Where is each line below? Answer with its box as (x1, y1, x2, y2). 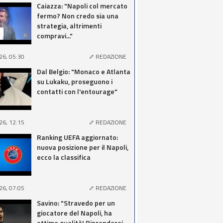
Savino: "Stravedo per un (37, 198, 115, 208)
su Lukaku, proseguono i (37, 76, 112, 87)
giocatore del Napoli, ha (37, 208, 112, 218)
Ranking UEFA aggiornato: (37, 132, 118, 142)
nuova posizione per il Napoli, (37, 142, 128, 152)
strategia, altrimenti (37, 20, 102, 31)
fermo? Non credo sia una (37, 10, 118, 21)
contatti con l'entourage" (37, 86, 117, 97)
